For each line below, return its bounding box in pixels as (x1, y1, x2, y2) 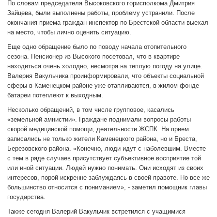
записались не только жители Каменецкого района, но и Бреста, (7, 135, 197, 142)
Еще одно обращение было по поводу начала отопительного (7, 43, 186, 50)
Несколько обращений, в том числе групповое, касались (7, 106, 174, 113)
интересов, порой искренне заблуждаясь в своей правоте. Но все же (7, 173, 210, 181)
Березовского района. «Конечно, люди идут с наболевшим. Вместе (7, 144, 206, 152)
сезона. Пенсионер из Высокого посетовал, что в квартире (7, 52, 180, 60)
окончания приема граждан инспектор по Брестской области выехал (7, 18, 208, 26)
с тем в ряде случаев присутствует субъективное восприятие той (7, 154, 201, 162)
